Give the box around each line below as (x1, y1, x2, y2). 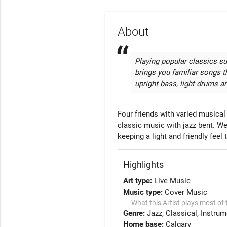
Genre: (123, 208, 147, 218)
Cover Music (165, 187, 208, 197)
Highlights (123, 159, 164, 170)
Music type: (123, 187, 165, 197)
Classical (166, 208, 198, 218)
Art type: (123, 176, 155, 185)
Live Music (154, 176, 191, 185)
